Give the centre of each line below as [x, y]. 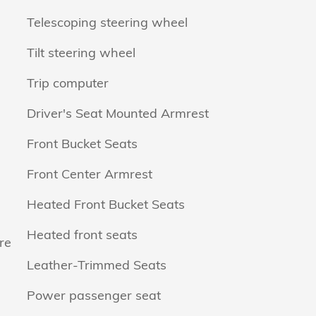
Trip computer [68, 83]
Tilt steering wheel [81, 52]
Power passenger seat [94, 295]
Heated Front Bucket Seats [106, 204]
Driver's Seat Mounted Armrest [118, 113]
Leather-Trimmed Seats [97, 265]
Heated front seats [82, 234]
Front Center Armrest [90, 174]
